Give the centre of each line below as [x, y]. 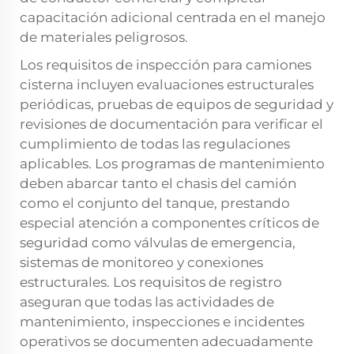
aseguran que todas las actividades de [147, 302]
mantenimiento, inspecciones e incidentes [162, 322]
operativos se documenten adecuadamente [166, 342]
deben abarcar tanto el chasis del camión [158, 184]
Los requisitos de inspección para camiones [166, 65]
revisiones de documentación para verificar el [171, 124]
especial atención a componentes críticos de [169, 223]
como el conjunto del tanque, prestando [155, 203]
